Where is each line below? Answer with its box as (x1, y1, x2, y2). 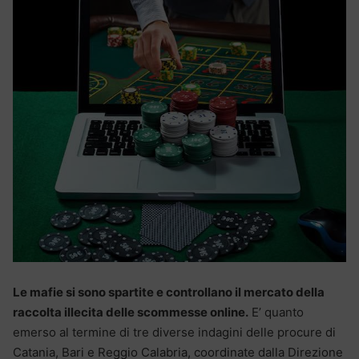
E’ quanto (248, 304, 304, 320)
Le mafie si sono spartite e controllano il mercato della (13, 284, 325, 300)
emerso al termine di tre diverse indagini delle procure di (13, 324, 336, 340)
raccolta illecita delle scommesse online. (13, 304, 248, 320)
